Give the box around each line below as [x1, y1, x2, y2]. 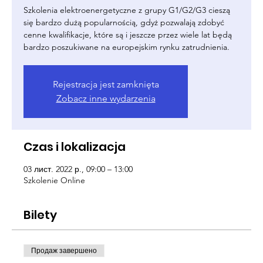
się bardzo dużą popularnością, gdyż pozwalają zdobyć [23, 17, 224, 28]
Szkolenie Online [23, 175, 85, 186]
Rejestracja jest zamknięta [52, 79, 159, 90]
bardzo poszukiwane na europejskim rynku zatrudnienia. [23, 42, 230, 52]
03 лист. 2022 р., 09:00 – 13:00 [23, 164, 133, 174]
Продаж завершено [31, 247, 97, 255]
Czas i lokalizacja [23, 139, 126, 155]
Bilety [23, 207, 57, 223]
